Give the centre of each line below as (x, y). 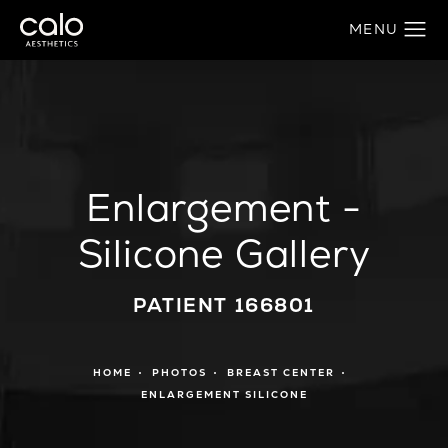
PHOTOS (179, 372)
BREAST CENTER (281, 372)
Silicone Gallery (224, 253)
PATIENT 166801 (224, 305)
